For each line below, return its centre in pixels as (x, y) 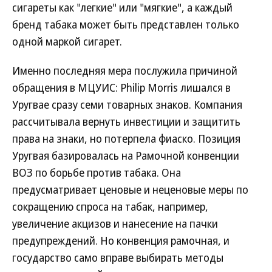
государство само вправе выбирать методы (118, 257)
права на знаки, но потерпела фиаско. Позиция (126, 138)
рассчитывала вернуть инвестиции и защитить (126, 121)
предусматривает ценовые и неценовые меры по (130, 189)
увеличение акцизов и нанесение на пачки (115, 223)
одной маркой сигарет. (67, 41)
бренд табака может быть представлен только (126, 24)
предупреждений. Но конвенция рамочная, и (121, 240)
